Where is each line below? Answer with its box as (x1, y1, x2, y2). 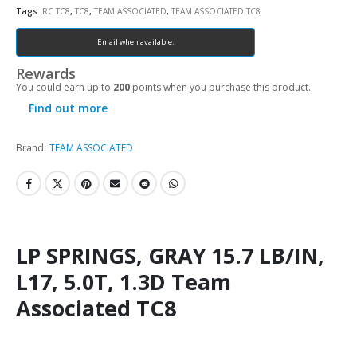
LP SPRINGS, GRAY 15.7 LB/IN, (16, 240, 324, 270)
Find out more (29, 100, 108, 116)
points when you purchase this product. (130, 80, 311, 95)
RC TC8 (42, 5, 70, 17)
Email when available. (96, 37, 175, 48)
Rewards (16, 64, 76, 84)
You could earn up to (16, 80, 113, 95)
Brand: (16, 141, 46, 155)
